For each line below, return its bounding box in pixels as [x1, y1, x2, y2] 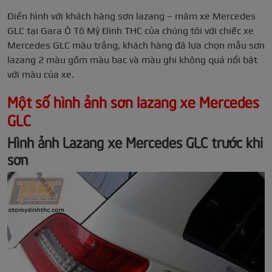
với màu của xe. [7, 69, 74, 81]
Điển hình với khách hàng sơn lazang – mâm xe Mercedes [7, 10, 256, 22]
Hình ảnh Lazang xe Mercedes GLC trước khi [7, 132, 263, 152]
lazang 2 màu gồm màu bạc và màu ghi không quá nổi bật [7, 54, 257, 66]
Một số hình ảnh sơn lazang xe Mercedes [7, 91, 259, 112]
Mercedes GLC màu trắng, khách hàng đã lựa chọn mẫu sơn [7, 39, 265, 52]
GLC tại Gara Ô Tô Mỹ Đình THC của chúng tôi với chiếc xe [7, 25, 254, 37]
